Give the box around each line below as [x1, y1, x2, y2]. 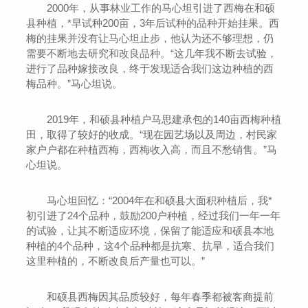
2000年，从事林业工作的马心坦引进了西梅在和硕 [26, 2, 276, 14]
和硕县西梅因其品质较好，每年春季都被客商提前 [26, 291, 274, 302]
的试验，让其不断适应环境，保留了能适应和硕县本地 [26, 225, 274, 236]
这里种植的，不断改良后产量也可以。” [26, 255, 206, 267]
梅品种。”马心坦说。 [26, 78, 123, 89]
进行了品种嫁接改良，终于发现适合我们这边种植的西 [26, 63, 274, 74]
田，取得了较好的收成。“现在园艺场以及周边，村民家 [26, 129, 278, 140]
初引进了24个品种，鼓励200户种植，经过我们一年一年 [26, 210, 281, 221]
